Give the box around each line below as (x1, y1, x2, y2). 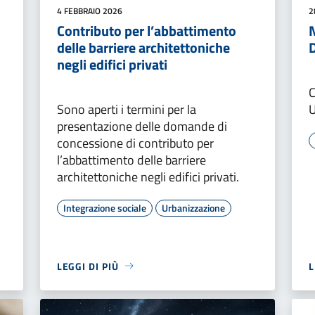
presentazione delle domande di (56, 116, 227, 136)
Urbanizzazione (161, 200, 225, 215)
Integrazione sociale (63, 200, 146, 215)
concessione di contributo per (56, 133, 214, 153)
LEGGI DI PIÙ (56, 258, 119, 274)
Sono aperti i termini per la (56, 99, 196, 119)
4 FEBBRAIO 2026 (56, 4, 122, 18)
